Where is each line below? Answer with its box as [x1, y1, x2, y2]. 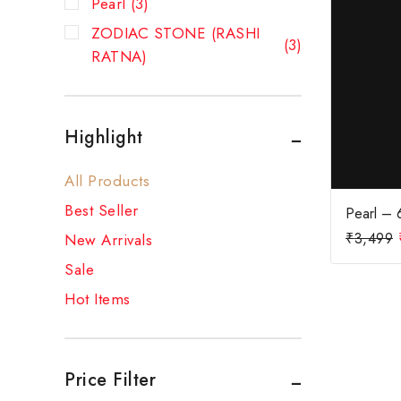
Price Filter [64, 366, 156, 393]
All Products [64, 170, 149, 192]
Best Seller [64, 200, 139, 222]
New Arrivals [64, 229, 152, 252]
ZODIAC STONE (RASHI [91, 22, 260, 45]
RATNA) [91, 46, 147, 68]
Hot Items [64, 288, 131, 311]
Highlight [64, 124, 143, 150]
